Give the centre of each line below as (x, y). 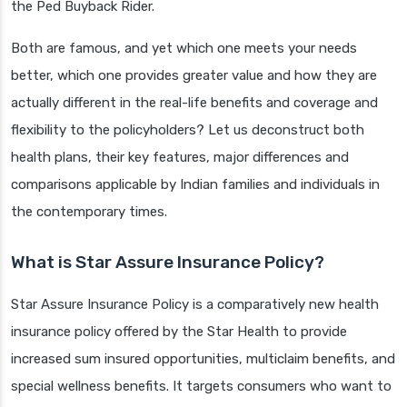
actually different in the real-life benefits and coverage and (194, 103)
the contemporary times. (89, 212)
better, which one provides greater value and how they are (194, 76)
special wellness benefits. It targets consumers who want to (201, 387)
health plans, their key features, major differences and (180, 158)
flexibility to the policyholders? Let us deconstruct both (188, 130)
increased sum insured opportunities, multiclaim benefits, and (203, 359)
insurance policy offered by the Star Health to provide (179, 332)
